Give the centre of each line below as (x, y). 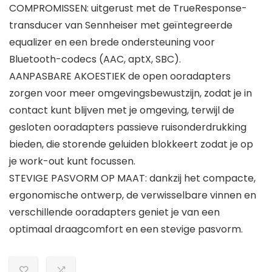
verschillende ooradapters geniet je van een (114, 212)
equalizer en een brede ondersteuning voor (112, 42)
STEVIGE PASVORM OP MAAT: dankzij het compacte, (132, 178)
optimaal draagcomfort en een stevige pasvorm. (126, 229)
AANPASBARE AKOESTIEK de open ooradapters (120, 76)
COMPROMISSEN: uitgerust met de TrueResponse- (128, 8)
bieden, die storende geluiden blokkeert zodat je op (131, 144)
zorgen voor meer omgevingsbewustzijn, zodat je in (131, 93)
